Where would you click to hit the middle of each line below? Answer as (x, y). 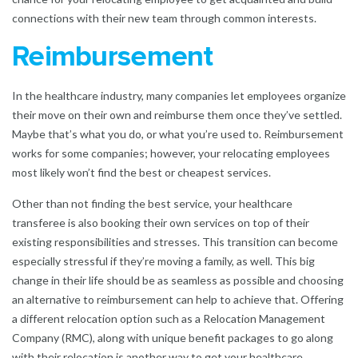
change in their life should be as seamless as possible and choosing (178, 280)
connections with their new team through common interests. (167, 18)
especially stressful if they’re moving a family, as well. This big (163, 261)
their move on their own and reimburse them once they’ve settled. (177, 114)
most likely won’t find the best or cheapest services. (141, 172)
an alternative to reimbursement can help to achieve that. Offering (178, 299)
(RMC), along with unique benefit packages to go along (196, 337)
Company (36, 337)
